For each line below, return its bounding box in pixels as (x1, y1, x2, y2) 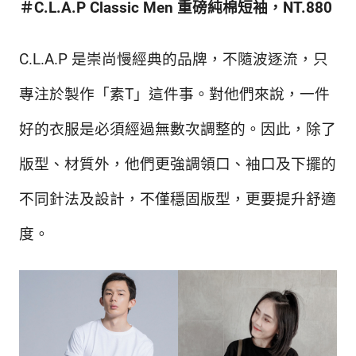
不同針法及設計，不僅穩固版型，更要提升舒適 (19, 191, 336, 209)
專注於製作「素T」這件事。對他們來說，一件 (19, 86, 330, 104)
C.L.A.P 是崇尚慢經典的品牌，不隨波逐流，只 (19, 51, 328, 69)
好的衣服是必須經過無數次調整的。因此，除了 (19, 121, 336, 139)
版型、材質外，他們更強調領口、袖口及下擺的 (19, 156, 336, 174)
